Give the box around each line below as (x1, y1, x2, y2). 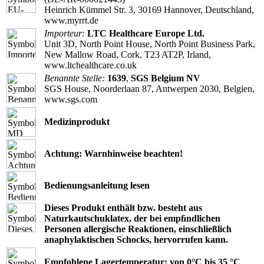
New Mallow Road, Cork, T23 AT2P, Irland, (44, 49, 211, 60)
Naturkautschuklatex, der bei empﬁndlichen (44, 213, 220, 224)
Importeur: (44, 28, 85, 39)
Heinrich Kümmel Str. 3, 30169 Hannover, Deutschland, (44, 5, 254, 15)
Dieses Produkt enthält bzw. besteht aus (44, 203, 202, 213)
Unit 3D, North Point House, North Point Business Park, (44, 39, 255, 49)
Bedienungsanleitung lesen (44, 180, 150, 191)
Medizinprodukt (44, 117, 110, 127)
